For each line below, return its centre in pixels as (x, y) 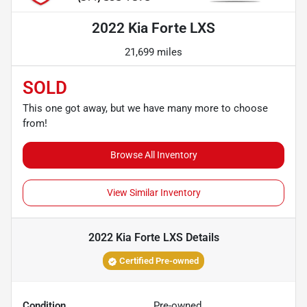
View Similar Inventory (153, 193)
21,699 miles (153, 52)
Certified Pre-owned (159, 261)
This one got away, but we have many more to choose (145, 109)
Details (201, 238)
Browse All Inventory (153, 155)
